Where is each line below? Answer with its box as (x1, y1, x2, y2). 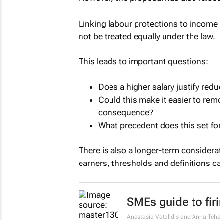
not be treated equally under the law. (78, 31, 215, 41)
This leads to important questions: (78, 56, 208, 67)
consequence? (98, 107, 153, 117)
